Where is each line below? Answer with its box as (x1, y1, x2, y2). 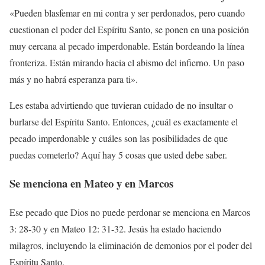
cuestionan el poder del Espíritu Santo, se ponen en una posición (9, 22, 249, 35)
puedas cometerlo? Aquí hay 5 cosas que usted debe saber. (9, 148, 227, 161)
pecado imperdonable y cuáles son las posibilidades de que (9, 131, 228, 144)
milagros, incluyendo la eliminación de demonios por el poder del (9, 239, 252, 252)
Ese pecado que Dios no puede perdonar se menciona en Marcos (9, 206, 250, 219)
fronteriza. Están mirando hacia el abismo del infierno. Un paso (9, 56, 244, 69)
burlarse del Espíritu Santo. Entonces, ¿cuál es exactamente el (9, 115, 238, 128)
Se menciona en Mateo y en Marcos (9, 175, 173, 192)
